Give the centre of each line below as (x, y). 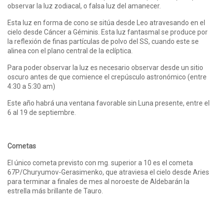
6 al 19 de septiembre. (42, 112)
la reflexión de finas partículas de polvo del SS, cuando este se (103, 41)
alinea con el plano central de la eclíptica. (70, 51)
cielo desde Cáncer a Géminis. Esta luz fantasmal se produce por (108, 32)
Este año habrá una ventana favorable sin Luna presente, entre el (109, 103)
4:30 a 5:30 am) (31, 86)
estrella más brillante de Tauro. (55, 191)
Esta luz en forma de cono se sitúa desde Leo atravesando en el (106, 22)
